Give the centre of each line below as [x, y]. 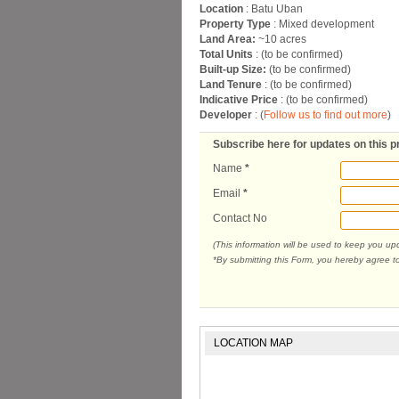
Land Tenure [232, 85]
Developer [226, 115]
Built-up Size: [234, 69]
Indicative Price [239, 100]
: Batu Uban [274, 9]
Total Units [228, 54]
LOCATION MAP [253, 342]
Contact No [240, 219]
